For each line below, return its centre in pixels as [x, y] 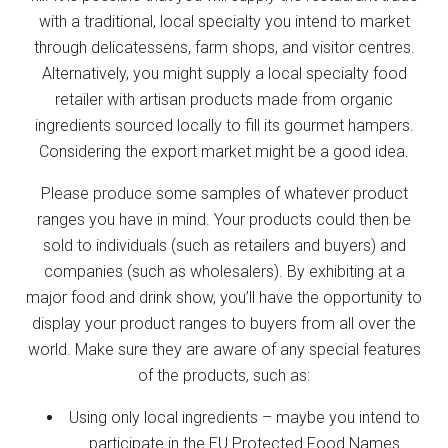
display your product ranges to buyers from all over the [224, 323]
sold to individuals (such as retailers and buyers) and [224, 245]
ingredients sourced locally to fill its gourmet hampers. [224, 125]
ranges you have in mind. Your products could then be [224, 219]
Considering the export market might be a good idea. [224, 151]
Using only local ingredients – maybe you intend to [244, 417]
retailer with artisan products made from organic [224, 99]
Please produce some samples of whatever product [224, 193]
